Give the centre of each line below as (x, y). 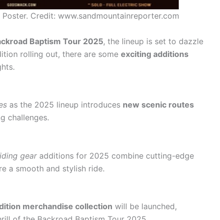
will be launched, (145, 206)
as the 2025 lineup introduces (65, 105)
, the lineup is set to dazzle (153, 41)
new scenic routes (158, 105)
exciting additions (155, 54)
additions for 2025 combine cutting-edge (115, 155)
